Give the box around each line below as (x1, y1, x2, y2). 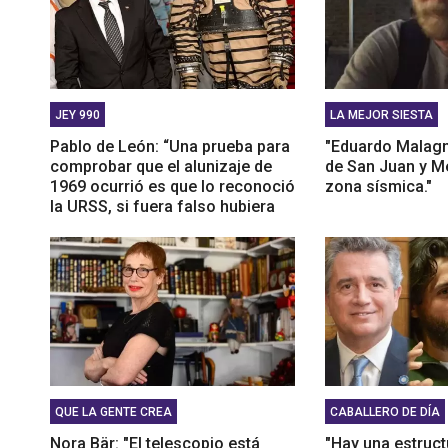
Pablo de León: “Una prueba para (50, 136, 290, 156)
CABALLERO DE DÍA (330, 404, 441, 419)
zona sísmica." (325, 176, 433, 196)
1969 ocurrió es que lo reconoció (50, 176, 295, 196)
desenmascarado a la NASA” (50, 216, 259, 236)
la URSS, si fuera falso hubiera (50, 196, 275, 216)
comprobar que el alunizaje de (50, 156, 272, 176)
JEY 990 (55, 107, 100, 122)
